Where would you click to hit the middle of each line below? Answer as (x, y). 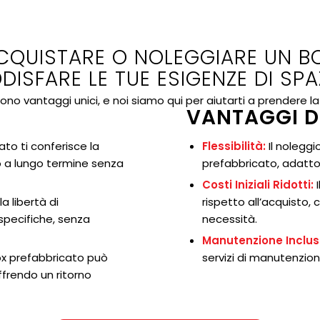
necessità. (230, 219)
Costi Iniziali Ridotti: (258, 184)
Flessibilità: (234, 146)
